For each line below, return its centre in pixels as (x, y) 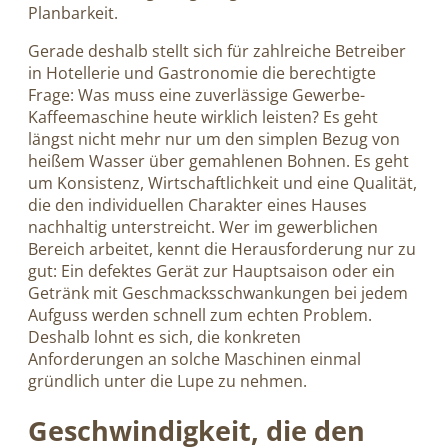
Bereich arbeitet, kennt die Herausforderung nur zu (222, 248)
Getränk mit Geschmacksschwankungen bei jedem (218, 292)
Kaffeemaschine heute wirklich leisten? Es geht (203, 116)
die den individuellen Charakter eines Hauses (197, 204)
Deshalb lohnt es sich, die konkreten (164, 336)
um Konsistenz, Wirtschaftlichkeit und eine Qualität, (222, 182)
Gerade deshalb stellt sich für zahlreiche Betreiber (217, 50)
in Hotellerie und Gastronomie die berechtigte (202, 72)
